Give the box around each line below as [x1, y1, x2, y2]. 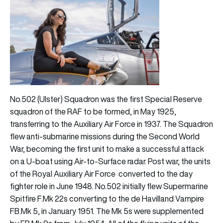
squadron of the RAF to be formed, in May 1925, [10, 106, 176, 117]
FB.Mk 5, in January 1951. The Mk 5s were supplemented [10, 205, 204, 217]
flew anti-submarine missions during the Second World [10, 130, 200, 142]
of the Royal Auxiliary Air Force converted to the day [10, 168, 193, 179]
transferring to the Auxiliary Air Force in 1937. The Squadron [10, 118, 213, 129]
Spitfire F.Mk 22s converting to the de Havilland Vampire [10, 193, 204, 204]
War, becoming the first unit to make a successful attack [10, 143, 204, 154]
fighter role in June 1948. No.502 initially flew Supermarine [10, 180, 208, 192]
